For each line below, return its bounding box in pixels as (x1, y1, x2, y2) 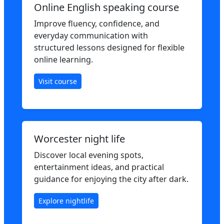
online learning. (34, 54, 93, 65)
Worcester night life (34, 132, 125, 145)
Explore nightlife (38, 196, 94, 205)
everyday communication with (34, 30, 148, 41)
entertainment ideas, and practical (34, 161, 164, 172)
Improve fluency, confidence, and (34, 18, 159, 29)
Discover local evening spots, (34, 149, 143, 160)
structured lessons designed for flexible (34, 42, 184, 53)
